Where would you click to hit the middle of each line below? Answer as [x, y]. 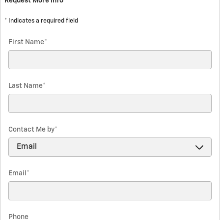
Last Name [26, 86]
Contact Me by [31, 129]
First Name [26, 42]
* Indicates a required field [41, 21]
